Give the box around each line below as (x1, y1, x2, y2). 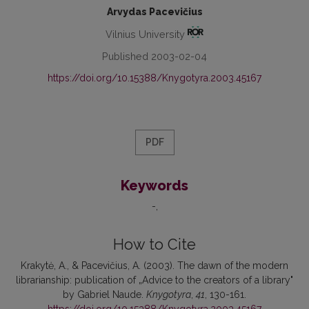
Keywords (121, 177, 188, 195)
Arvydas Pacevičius (106, 6, 203, 18)
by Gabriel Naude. (63, 289, 146, 301)
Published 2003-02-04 (102, 50, 207, 63)
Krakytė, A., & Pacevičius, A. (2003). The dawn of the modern (21, 260, 288, 272)
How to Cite (113, 236, 196, 254)
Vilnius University (105, 28, 188, 41)
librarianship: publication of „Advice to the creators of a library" (16, 275, 293, 286)
